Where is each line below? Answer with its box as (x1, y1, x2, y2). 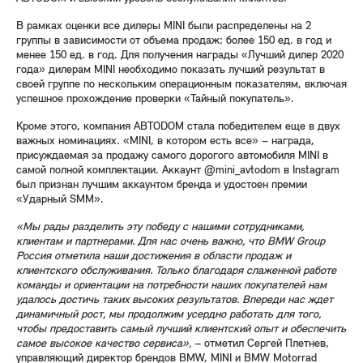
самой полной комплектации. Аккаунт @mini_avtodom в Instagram (16, 164, 340, 177)
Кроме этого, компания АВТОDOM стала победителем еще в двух (16, 121, 340, 134)
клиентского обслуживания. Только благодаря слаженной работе (16, 265, 336, 278)
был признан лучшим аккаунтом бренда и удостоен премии (16, 179, 307, 192)
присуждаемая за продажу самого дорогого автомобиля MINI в (16, 150, 328, 163)
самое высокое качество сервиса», (16, 338, 191, 351)
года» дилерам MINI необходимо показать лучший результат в (16, 64, 325, 77)
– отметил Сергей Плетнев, (191, 338, 329, 351)
